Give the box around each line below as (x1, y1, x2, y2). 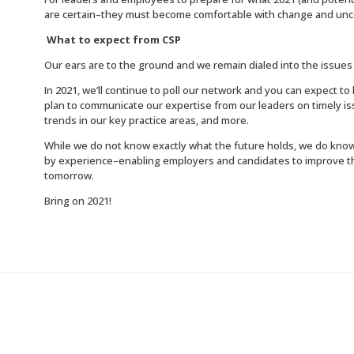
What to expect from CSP (46, 32, 181, 47)
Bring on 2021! (43, 193, 111, 208)
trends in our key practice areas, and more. (43, 112, 249, 127)
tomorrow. (43, 168, 94, 183)
